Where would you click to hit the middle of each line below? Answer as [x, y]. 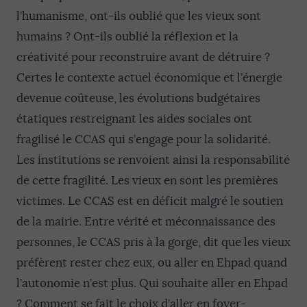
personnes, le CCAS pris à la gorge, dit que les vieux [153, 242]
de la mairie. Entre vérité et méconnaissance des [146, 221]
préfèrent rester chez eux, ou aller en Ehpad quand [152, 262]
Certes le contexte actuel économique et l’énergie [149, 77]
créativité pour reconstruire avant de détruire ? [143, 57]
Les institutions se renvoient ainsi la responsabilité [153, 160]
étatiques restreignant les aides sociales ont [134, 119]
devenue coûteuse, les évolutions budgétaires [138, 98]
